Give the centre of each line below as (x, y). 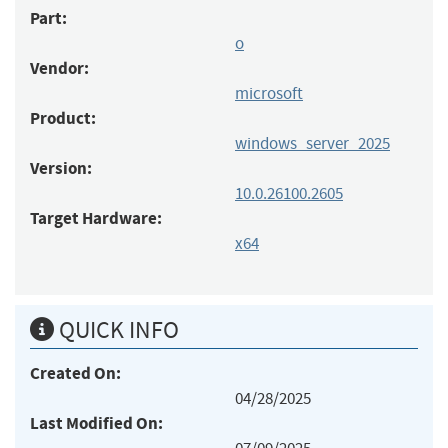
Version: (61, 168)
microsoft (269, 93)
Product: (63, 118)
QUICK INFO (116, 329)
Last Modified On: (96, 423)
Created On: (75, 373)
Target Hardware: (96, 218)
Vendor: (59, 68)
